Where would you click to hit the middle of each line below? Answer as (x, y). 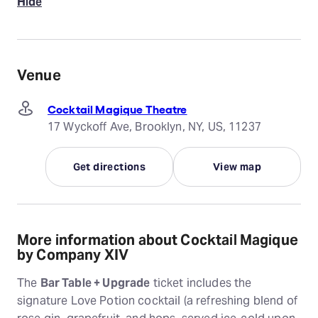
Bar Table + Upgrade (95, 283)
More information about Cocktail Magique (158, 240)
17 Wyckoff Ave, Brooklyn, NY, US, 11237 (154, 127)
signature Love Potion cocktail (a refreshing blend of (157, 301)
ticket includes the (201, 283)
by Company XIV (73, 255)
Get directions (109, 167)
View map (237, 167)
